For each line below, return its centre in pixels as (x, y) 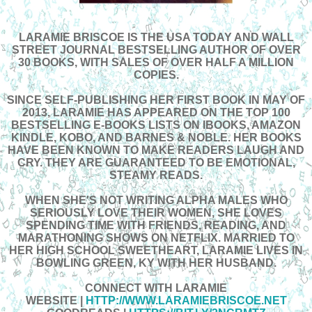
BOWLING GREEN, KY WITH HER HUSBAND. (156, 263)
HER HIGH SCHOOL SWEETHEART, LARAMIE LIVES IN (156, 250)
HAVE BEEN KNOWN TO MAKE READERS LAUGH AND (156, 150)
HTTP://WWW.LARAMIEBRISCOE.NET (186, 300)
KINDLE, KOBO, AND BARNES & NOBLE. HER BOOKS (156, 137)
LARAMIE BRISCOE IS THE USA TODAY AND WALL (156, 37)
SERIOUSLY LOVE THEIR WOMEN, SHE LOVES (156, 212)
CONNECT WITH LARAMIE (156, 288)
